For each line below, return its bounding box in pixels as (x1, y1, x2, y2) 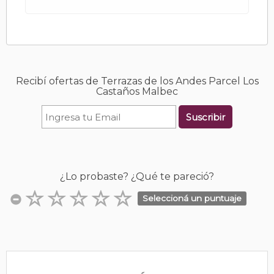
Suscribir (186, 111, 225, 123)
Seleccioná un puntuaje (143, 193, 242, 203)
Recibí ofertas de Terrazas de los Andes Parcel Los (15, 75, 259, 87)
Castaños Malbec (96, 86, 178, 98)
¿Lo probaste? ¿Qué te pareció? (60, 171, 214, 183)
